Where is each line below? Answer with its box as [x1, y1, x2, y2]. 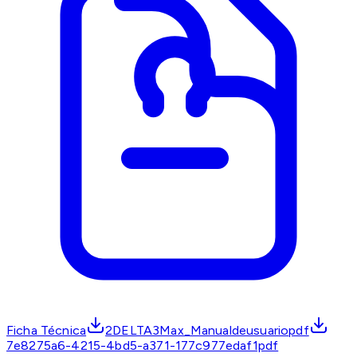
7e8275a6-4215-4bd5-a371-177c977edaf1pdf [6, 338, 279, 354]
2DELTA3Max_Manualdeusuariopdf [105, 323, 309, 339]
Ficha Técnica [6, 323, 87, 339]
